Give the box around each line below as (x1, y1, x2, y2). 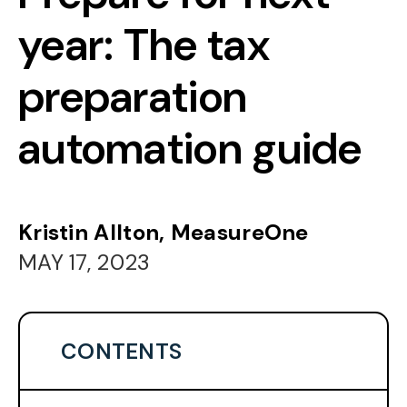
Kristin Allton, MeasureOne (18, 218, 309, 247)
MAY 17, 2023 (18, 248, 151, 277)
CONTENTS (61, 337, 183, 366)
